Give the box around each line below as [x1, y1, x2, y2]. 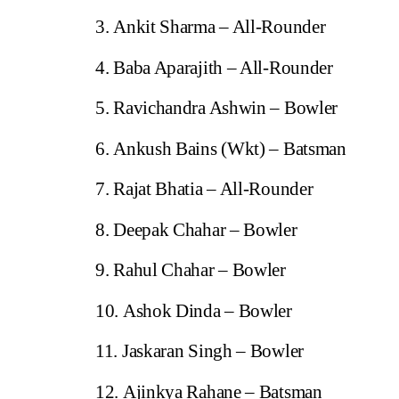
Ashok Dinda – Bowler [122, 299, 292, 322]
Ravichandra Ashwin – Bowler [113, 97, 338, 119]
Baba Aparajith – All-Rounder [113, 56, 333, 78]
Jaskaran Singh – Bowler [121, 340, 304, 362]
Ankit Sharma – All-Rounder [113, 16, 326, 38]
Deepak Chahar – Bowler [113, 218, 297, 240]
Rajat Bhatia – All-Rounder [113, 178, 313, 200]
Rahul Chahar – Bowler [113, 259, 286, 281]
